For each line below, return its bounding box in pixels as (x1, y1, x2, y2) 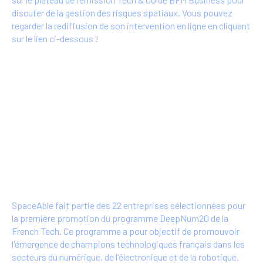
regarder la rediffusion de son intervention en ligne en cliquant (12, 20, 250, 32)
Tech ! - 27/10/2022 (12, 165, 122, 181)
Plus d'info (106, 68, 149, 79)
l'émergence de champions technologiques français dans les (12, 238, 245, 250)
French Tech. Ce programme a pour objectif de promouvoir (12, 225, 240, 237)
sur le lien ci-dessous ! (12, 33, 99, 45)
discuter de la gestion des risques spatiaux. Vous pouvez (12, 7, 232, 19)
